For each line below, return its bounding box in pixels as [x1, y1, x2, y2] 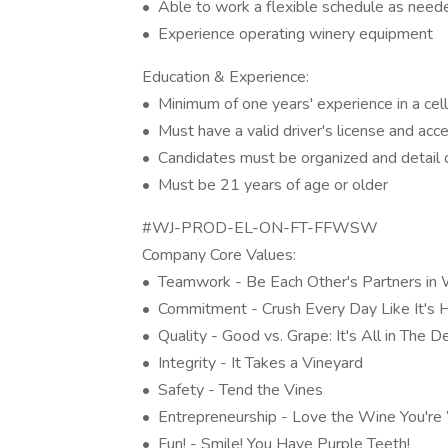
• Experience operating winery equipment [142, 23, 433, 45]
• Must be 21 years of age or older [142, 174, 388, 196]
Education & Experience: [142, 66, 309, 88]
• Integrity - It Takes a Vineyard [142, 352, 363, 374]
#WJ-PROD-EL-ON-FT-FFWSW [142, 217, 378, 239]
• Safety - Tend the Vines [142, 379, 323, 401]
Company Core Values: [142, 244, 296, 266]
